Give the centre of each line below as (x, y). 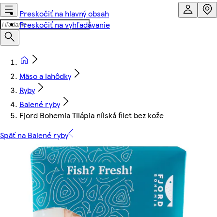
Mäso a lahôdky (45, 76)
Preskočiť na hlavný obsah (64, 13)
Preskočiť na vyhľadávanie (65, 24)
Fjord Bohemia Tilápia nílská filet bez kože (92, 115)
